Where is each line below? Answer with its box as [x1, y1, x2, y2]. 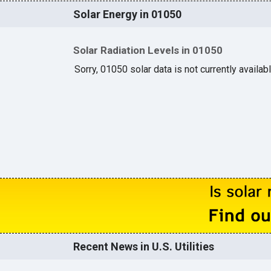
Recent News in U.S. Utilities [73, 240, 214, 253]
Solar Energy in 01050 [73, 7, 181, 21]
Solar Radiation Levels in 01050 [73, 44, 223, 56]
